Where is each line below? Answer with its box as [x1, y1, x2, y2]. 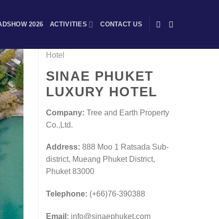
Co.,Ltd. [45, 120, 73, 129]
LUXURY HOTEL [45, 84, 158, 99]
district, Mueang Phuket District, [45, 155, 155, 164]
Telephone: [45, 190, 88, 198]
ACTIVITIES [50, 21, 87, 28]
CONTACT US [100, 21, 142, 28]
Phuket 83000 [45, 167, 94, 176]
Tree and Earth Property [84, 108, 169, 117]
